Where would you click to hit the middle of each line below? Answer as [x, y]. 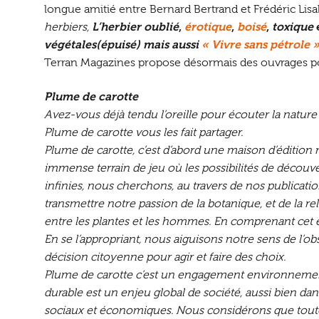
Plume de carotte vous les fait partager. [144, 132]
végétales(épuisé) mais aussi [123, 45]
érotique [208, 27]
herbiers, [67, 27]
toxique [293, 27]
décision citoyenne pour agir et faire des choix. [165, 257]
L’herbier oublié [136, 27]
